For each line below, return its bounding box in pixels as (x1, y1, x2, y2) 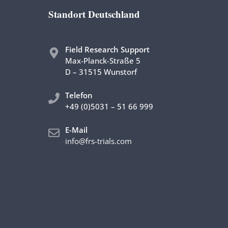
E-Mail (65, 125, 88, 135)
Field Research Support (65, 44, 150, 54)
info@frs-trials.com (65, 136, 132, 146)
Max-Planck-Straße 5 (65, 55, 140, 66)
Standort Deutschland (48, 7, 140, 21)
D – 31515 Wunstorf (65, 67, 137, 77)
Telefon (65, 90, 93, 100)
